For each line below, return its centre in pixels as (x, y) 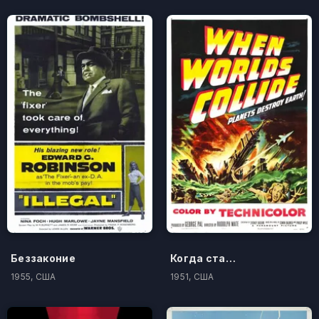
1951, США (192, 276)
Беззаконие (43, 258)
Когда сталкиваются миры (230, 258)
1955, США (33, 276)
